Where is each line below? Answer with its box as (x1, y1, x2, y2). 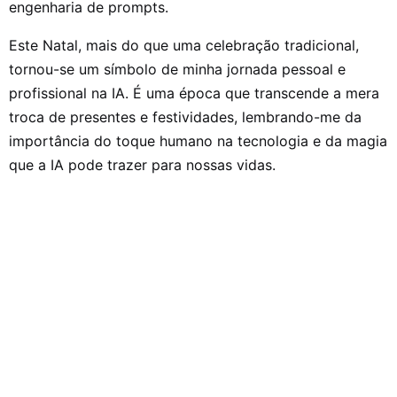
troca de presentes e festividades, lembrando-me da (9, 108, 362, 127)
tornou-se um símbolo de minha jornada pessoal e (9, 60, 346, 79)
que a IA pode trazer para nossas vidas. (9, 156, 276, 175)
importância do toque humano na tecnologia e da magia (9, 132, 387, 151)
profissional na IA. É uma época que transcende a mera (9, 84, 379, 103)
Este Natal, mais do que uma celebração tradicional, (9, 36, 359, 55)
